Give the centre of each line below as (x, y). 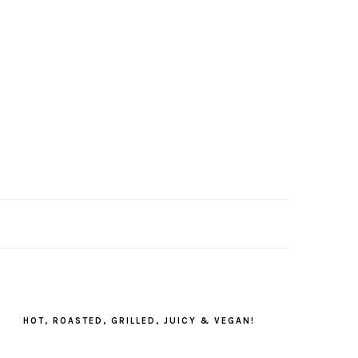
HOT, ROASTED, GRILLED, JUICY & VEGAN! (139, 321)
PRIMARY (60, 303)
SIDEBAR (58, 322)
